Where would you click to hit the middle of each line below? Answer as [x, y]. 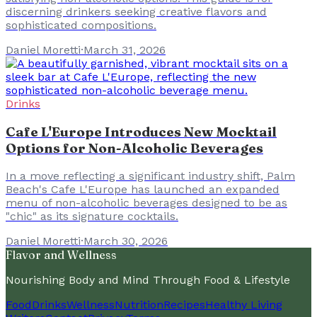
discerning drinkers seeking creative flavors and [136, 11]
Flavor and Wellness [61, 255]
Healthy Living [244, 305]
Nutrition [139, 305]
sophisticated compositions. [81, 25]
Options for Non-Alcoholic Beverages [134, 148]
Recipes [184, 305]
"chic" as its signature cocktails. [92, 217]
